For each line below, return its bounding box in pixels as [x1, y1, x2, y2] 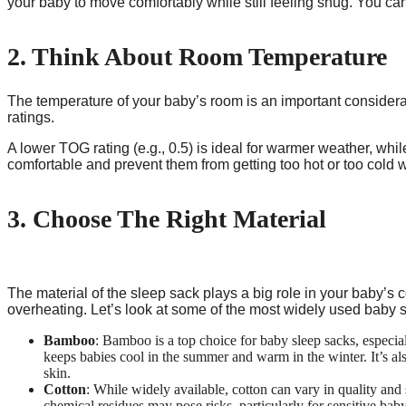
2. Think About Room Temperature [7, 43, 387, 72]
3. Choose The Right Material [7, 204, 326, 233]
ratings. [7, 109, 54, 125]
